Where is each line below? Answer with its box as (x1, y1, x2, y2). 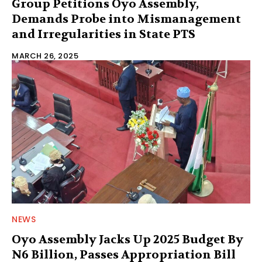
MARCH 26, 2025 (12, 50, 78, 62)
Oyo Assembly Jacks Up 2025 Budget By (12, 232, 243, 247)
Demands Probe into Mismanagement (12, 12, 241, 27)
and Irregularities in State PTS (12, 27, 195, 42)
